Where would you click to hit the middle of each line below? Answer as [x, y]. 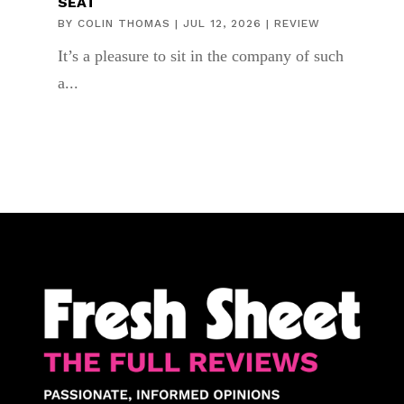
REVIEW [297, 23]
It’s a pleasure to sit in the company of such [200, 55]
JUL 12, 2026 [222, 23]
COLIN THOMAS [124, 23]
